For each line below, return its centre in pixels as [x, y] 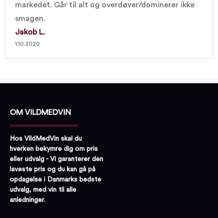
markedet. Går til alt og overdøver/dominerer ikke [105, 5]
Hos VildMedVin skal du [46, 138]
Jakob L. [30, 32]
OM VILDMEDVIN [40, 112]
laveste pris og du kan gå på [53, 169]
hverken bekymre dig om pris [54, 149]
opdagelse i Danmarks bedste [55, 179]
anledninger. [27, 200]
